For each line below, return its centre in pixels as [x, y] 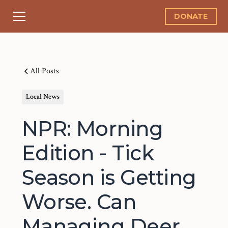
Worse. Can [79, 202]
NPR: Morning [92, 129]
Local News [42, 97]
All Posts [44, 71]
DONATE [191, 16]
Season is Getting [109, 177]
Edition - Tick [88, 153]
